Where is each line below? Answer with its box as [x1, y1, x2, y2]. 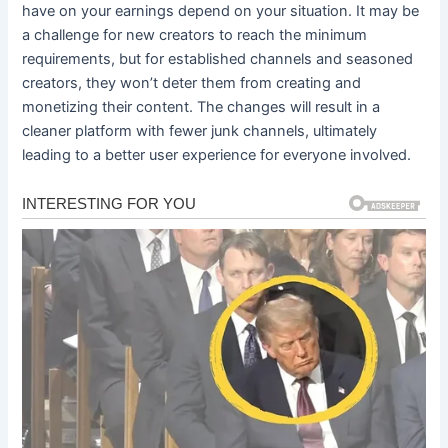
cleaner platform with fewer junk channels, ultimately [22, 121, 378, 140]
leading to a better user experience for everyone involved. [22, 145, 412, 164]
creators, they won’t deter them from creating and [22, 73, 362, 92]
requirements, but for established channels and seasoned [22, 49, 414, 68]
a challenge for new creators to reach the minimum [22, 25, 368, 44]
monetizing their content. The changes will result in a [22, 97, 381, 116]
